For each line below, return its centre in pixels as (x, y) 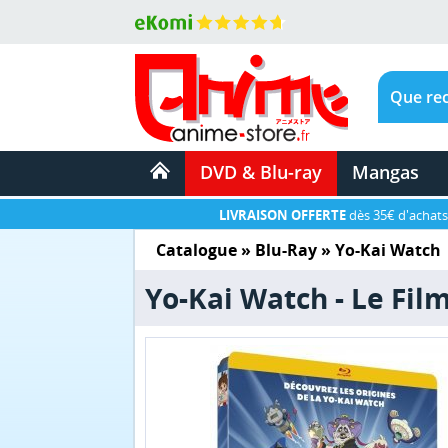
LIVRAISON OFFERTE (282, 215)
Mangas (385, 172)
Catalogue (196, 250)
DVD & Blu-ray (260, 172)
